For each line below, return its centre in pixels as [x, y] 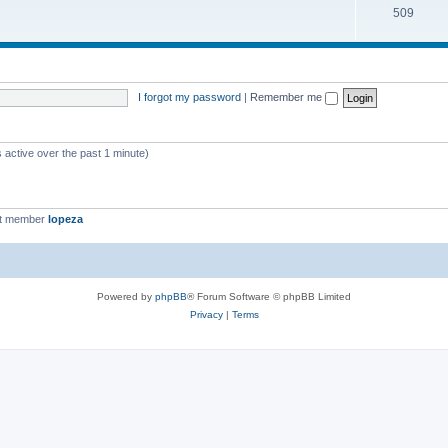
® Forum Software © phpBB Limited [269, 296]
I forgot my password [189, 96]
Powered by [126, 296]
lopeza [65, 219]
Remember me [287, 96]
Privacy [206, 314]
